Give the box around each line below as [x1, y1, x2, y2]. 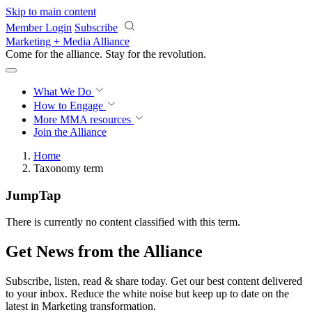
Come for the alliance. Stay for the [6, 48, 159, 60]
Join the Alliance [33, 126, 107, 138]
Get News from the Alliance [6, 242, 203, 261]
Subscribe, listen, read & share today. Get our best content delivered [6, 275, 302, 288]
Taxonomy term [33, 162, 103, 174]
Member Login [6, 22, 72, 33]
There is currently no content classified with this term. [6, 216, 240, 228]
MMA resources [57, 114, 131, 125]
